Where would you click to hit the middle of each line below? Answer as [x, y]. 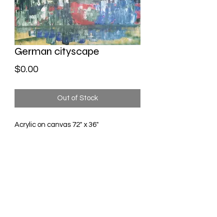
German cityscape [57, 51]
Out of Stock [77, 98]
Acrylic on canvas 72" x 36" [57, 125]
